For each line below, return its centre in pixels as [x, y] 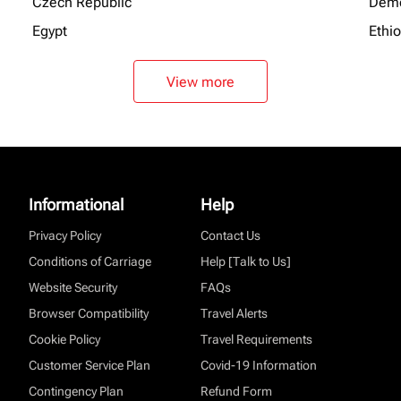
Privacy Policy [65, 235]
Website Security [73, 287]
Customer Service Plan [90, 365]
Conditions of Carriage [90, 261]
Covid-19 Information [259, 365]
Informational [76, 205]
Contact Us [230, 235]
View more [200, 81]
